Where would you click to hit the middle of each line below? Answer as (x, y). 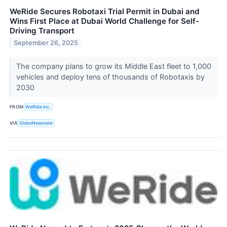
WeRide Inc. (38, 107)
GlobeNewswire (36, 123)
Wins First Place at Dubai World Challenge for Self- (104, 21)
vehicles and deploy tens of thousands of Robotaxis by (110, 77)
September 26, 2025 (46, 43)
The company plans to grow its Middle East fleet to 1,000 (113, 66)
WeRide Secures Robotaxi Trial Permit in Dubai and (105, 11)
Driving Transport (42, 30)
